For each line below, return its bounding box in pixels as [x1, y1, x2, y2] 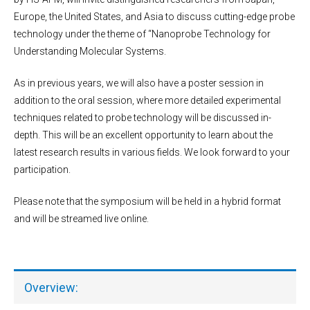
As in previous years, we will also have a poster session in [14, 77, 264, 89]
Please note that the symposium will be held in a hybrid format [14, 196, 281, 208]
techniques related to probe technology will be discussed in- [14, 112, 271, 124]
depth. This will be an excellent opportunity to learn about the [14, 129, 273, 141]
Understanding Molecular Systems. [14, 46, 166, 57]
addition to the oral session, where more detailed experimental [14, 95, 281, 107]
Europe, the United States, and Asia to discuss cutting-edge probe [14, 11, 295, 23]
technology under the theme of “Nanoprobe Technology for [14, 28, 271, 40]
